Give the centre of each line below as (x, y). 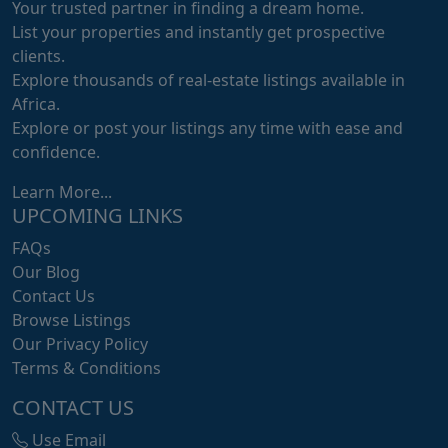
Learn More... (62, 192)
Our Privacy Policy (80, 344)
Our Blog (46, 272)
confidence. (56, 152)
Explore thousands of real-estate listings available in (208, 80)
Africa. (36, 104)
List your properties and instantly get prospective (198, 32)
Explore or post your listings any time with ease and (207, 128)
